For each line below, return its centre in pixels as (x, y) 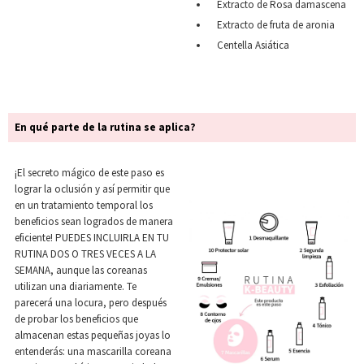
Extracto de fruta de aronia (276, 25)
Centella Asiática (253, 45)
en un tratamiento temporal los (84, 205)
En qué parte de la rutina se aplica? (105, 127)
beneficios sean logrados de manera (94, 221)
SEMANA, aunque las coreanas (81, 270)
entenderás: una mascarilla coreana (93, 351)
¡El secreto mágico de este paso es (89, 173)
